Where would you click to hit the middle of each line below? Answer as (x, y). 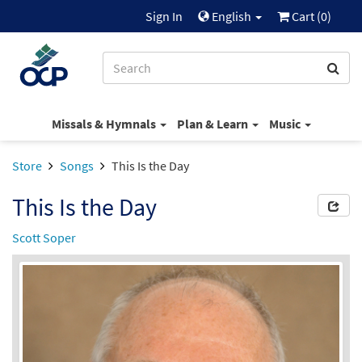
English (232, 16)
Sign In (164, 16)
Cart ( (305, 16)
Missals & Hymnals (105, 123)
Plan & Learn (213, 123)
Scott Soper (44, 238)
